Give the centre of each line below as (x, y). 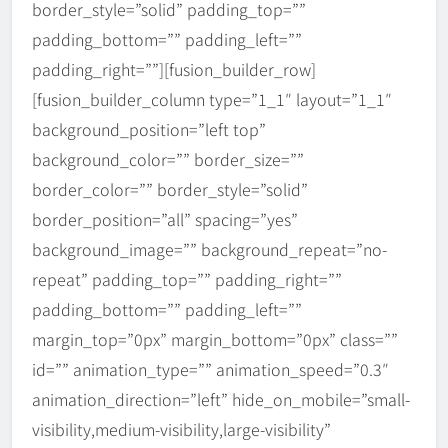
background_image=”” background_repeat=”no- (209, 248)
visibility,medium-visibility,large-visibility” (181, 428)
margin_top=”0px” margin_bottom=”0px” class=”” (215, 338)
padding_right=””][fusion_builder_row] (174, 68)
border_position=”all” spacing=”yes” (165, 218)
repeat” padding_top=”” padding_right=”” (187, 278)
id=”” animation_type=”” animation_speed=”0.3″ (210, 368)
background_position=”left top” (149, 128)
